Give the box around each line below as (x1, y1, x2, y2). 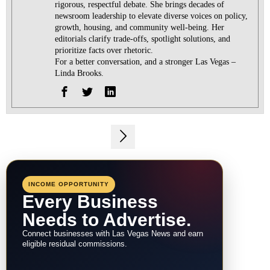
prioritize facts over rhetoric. (55, 46, 154, 55)
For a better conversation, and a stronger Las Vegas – (55, 57, 236, 67)
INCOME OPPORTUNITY (28, 180, 109, 187)
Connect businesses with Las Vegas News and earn (22, 229, 203, 238)
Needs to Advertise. (22, 209, 191, 230)
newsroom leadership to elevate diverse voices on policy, (55, 11, 248, 21)
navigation (5, 151, 100, 171)
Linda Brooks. (55, 69, 104, 78)
